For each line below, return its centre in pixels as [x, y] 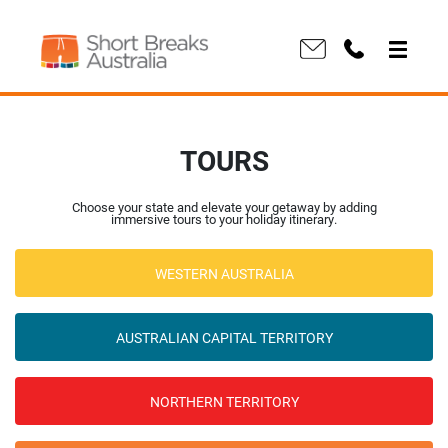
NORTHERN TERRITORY [224, 401]
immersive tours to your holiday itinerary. [224, 219]
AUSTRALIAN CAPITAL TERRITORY [224, 337]
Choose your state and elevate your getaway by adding [224, 207]
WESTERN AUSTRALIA [224, 273]
